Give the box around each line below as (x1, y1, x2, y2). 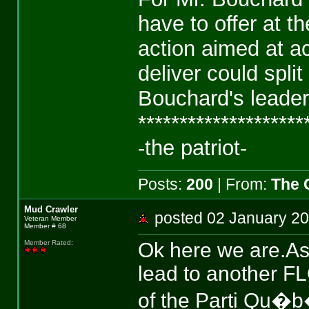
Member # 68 (23, 222, 66, 230)
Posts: (137, 175, 186, 194)
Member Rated (23, 239, 71, 247)
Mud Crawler (23, 204, 78, 215)
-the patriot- (137, 136, 247, 161)
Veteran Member (23, 215, 77, 222)
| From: (212, 175, 271, 194)
